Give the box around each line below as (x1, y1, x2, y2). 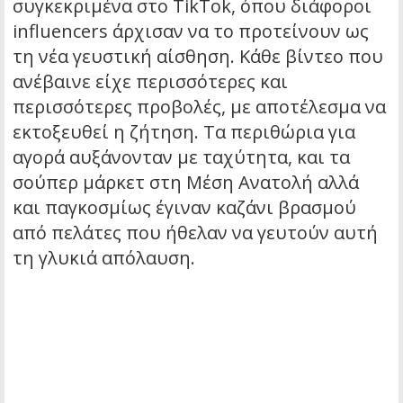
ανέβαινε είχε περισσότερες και (13, 69, 288, 94)
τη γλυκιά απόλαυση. (13, 246, 195, 271)
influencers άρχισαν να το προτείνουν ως (13, 19, 369, 44)
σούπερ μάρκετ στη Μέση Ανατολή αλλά (13, 170, 359, 195)
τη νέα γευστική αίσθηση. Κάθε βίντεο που (13, 44, 383, 69)
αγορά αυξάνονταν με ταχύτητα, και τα (13, 145, 350, 170)
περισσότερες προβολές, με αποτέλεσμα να (13, 94, 386, 120)
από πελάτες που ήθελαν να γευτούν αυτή (13, 220, 378, 246)
